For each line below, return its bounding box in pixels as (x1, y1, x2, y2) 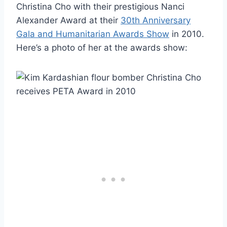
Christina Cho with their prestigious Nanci (16, 1, 184, 12)
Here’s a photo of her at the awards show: (16, 42, 187, 53)
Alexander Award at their (16, 15, 121, 25)
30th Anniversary (121, 15, 191, 25)
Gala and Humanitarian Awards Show (16, 28, 169, 39)
